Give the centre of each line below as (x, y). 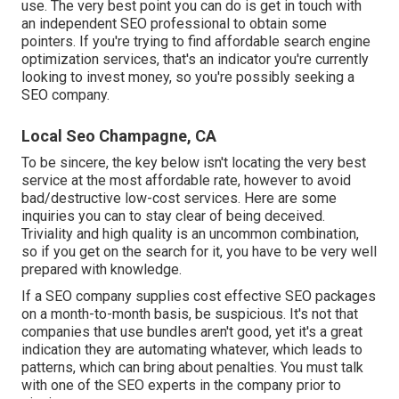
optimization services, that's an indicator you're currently (195, 60)
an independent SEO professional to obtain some (174, 24)
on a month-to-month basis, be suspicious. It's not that (190, 314)
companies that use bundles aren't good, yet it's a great (192, 332)
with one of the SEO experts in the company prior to (181, 386)
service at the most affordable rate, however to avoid (186, 181)
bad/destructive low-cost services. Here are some (179, 199)
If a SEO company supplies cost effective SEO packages (199, 297)
